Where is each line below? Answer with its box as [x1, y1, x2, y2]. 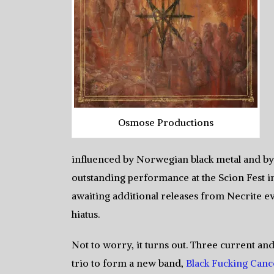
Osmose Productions [118, 116, 213, 128]
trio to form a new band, [72, 257, 186, 269]
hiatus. [72, 208, 100, 220]
